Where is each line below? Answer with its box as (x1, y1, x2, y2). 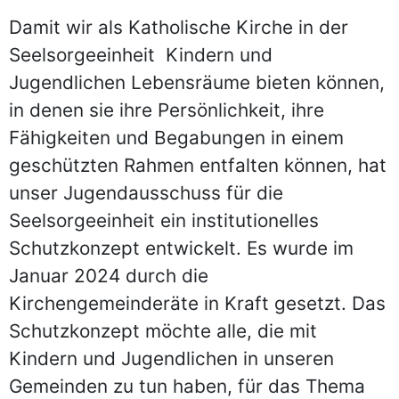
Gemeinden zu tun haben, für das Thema (9, 375, 365, 397)
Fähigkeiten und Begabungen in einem (9, 126, 344, 149)
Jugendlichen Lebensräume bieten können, (9, 71, 385, 94)
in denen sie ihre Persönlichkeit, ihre (9, 99, 324, 121)
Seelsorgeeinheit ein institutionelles (9, 209, 319, 232)
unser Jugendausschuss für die (9, 182, 283, 204)
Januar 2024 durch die (9, 265, 208, 287)
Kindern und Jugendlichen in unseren (9, 347, 334, 370)
